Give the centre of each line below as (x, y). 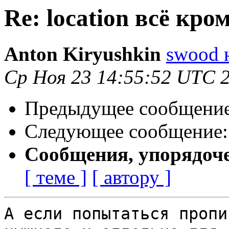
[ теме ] (56, 177)
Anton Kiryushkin (83, 54)
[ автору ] (132, 177)
